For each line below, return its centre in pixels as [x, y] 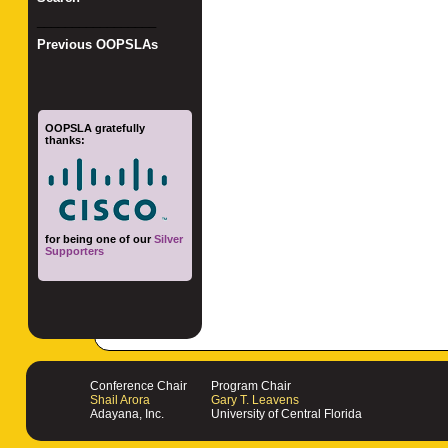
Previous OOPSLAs [97, 45]
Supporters [75, 250]
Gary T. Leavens [255, 400]
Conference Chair [138, 386]
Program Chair [251, 386]
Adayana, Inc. [127, 414]
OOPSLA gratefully [95, 127]
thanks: [65, 139]
